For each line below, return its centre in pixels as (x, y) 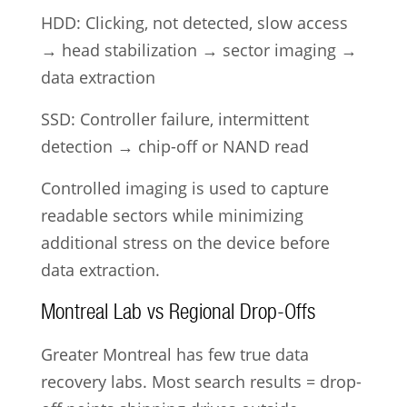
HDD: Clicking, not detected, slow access (194, 23)
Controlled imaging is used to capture (184, 189)
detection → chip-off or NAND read (174, 147)
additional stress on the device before (185, 243)
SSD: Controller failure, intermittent (174, 119)
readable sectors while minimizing (172, 216)
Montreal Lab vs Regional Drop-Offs (178, 312)
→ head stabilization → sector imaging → (199, 50)
